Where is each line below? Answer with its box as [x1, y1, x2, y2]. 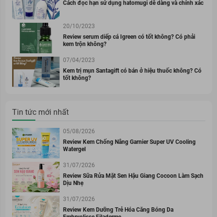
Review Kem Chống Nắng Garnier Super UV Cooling [62, 138, 196, 145]
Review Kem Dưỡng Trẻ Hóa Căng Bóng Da [62, 206, 173, 213]
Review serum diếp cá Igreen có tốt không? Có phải [62, 33, 195, 40]
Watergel [62, 145, 86, 153]
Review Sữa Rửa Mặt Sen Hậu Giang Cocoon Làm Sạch [62, 172, 203, 179]
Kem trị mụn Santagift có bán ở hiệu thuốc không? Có [62, 67, 201, 74]
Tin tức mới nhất [12, 107, 69, 117]
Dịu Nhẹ [62, 179, 83, 186]
